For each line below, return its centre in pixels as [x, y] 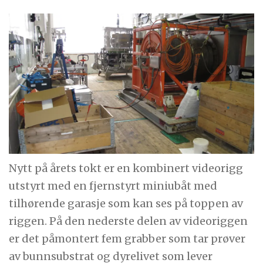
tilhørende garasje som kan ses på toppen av [126, 203]
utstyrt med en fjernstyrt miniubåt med [113, 186]
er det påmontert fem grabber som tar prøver [127, 238]
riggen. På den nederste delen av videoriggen [129, 221]
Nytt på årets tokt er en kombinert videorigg [126, 168]
